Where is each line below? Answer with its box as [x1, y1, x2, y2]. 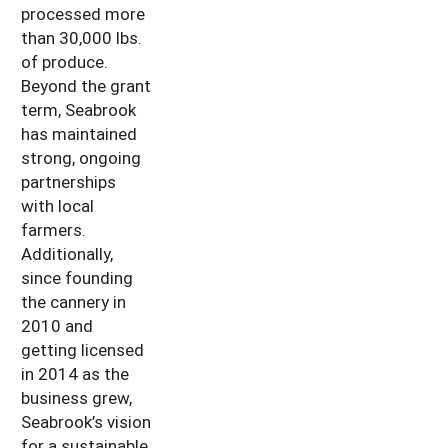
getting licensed [21, 337, 144, 361]
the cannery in [21, 289, 126, 313]
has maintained [21, 121, 137, 145]
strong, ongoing [21, 145, 141, 169]
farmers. [21, 217, 86, 241]
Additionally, [21, 241, 113, 265]
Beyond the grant [21, 73, 151, 97]
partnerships [21, 169, 116, 193]
